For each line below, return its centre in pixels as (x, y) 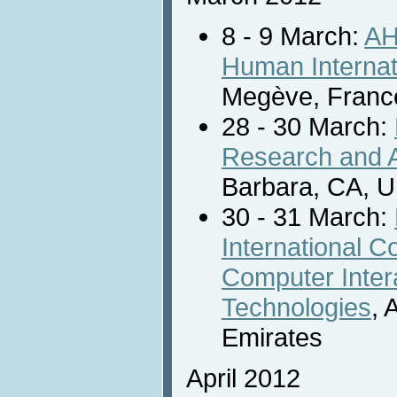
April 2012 (243, 378)
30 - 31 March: (308, 216)
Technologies (296, 307)
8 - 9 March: (293, 35)
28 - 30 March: (308, 126)
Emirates (272, 337)
